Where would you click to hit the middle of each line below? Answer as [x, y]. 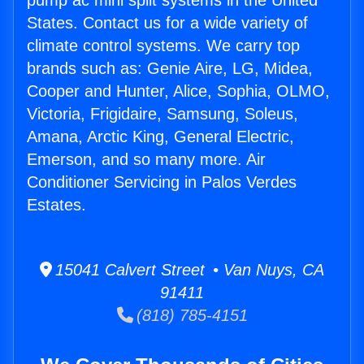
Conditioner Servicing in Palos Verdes [162, 182]
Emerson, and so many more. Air [146, 160]
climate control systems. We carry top [163, 46]
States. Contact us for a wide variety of [167, 23]
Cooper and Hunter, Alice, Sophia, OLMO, [178, 91]
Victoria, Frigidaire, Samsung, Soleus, [162, 114]
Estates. [56, 205]
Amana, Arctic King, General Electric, [160, 137]
